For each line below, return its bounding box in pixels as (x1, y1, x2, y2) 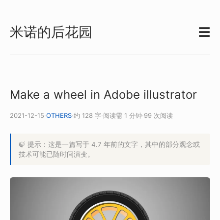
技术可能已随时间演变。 (19, 150, 94, 158)
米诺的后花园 (10, 24, 92, 40)
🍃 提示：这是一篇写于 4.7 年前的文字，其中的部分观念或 (19, 140, 200, 148)
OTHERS (46, 111, 72, 119)
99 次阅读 (144, 111, 173, 119)
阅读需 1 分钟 (103, 111, 142, 119)
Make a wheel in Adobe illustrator (10, 87, 197, 102)
